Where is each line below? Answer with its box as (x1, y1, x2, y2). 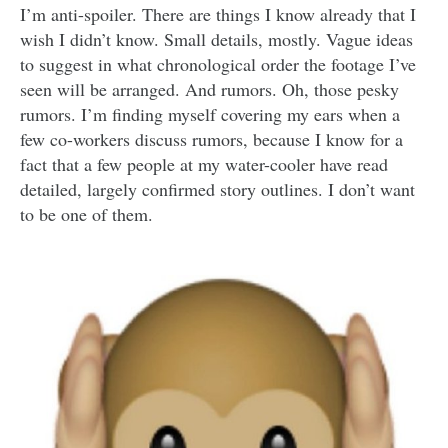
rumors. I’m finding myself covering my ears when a (20, 101, 400, 126)
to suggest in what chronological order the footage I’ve (20, 51, 416, 76)
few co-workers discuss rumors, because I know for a (20, 126, 403, 151)
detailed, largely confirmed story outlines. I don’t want (20, 176, 415, 201)
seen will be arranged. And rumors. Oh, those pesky (20, 76, 399, 101)
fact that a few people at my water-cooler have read (20, 151, 388, 176)
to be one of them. (20, 201, 153, 226)
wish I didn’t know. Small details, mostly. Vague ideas (20, 26, 413, 51)
